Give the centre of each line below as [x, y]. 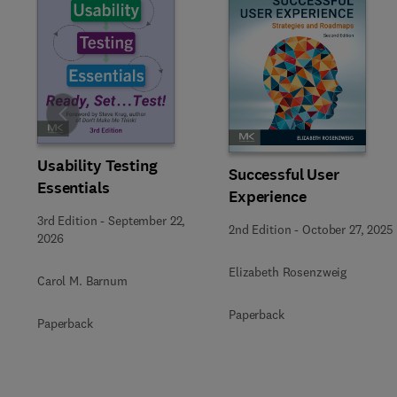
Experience [268, 197]
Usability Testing [97, 166]
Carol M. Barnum [82, 281]
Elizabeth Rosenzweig [288, 272]
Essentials [74, 188]
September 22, [147, 221]
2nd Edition [260, 230]
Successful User [284, 175]
